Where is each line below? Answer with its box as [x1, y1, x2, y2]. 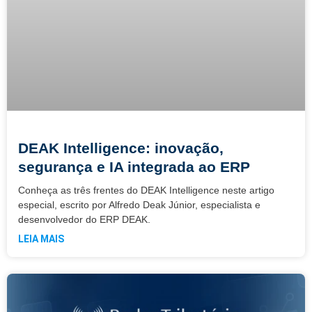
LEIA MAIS [18, 233, 64, 244]
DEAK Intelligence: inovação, [18, 139, 224, 156]
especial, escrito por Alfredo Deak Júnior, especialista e [18, 198, 260, 210]
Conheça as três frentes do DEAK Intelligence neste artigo [18, 184, 274, 196]
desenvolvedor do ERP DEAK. [18, 213, 150, 225]
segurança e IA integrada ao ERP [18, 158, 254, 175]
